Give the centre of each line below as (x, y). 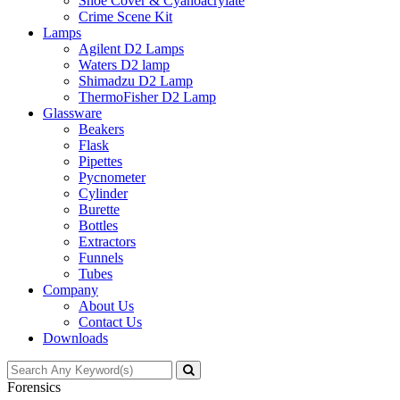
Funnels (101, 258)
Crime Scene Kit (125, 17)
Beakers (101, 129)
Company (71, 290)
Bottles (98, 225)
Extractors (107, 242)
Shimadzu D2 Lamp (136, 81)
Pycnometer (112, 177)
